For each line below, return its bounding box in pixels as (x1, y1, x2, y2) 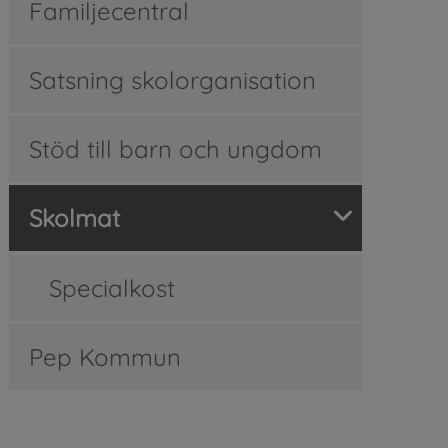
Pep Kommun (28, 341, 181, 372)
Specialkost (48, 272, 175, 303)
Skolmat (28, 202, 120, 233)
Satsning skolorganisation (28, 64, 316, 95)
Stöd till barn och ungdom (28, 133, 322, 164)
